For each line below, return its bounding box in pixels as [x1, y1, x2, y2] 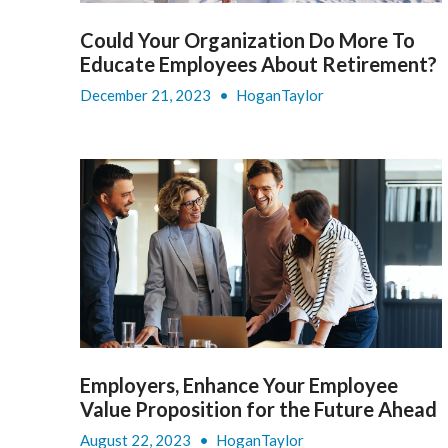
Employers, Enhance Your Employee [80, 373, 398, 398]
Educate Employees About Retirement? [80, 52, 437, 77]
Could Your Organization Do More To [80, 28, 415, 53]
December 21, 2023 [80, 86, 214, 105]
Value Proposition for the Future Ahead [80, 397, 437, 422]
